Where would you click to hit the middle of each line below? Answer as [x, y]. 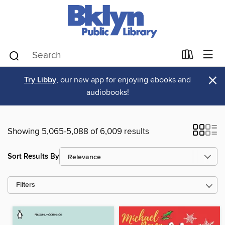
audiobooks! [107, 92]
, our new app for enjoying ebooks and [124, 80]
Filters [26, 185]
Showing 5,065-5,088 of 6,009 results [78, 132]
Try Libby [40, 80]
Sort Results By [33, 156]
